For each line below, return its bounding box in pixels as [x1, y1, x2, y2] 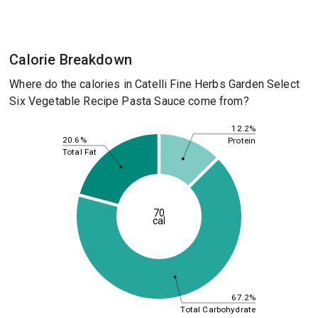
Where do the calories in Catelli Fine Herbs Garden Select [9, 77, 300, 91]
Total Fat [62, 146, 97, 157]
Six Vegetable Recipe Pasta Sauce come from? [9, 94, 249, 108]
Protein [228, 135, 256, 146]
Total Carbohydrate [180, 304, 256, 314]
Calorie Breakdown [9, 51, 132, 68]
